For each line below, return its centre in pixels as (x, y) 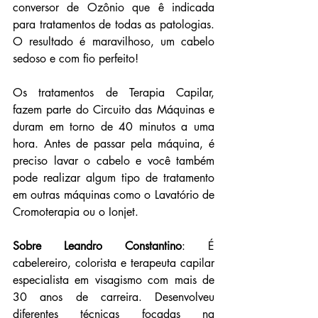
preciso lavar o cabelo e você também (114, 161)
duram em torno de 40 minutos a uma (114, 127)
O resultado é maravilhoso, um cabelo (114, 42)
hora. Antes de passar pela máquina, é (114, 144)
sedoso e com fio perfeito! (76, 59)
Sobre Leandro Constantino (97, 246)
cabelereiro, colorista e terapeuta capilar (114, 263)
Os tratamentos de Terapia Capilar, (114, 93)
